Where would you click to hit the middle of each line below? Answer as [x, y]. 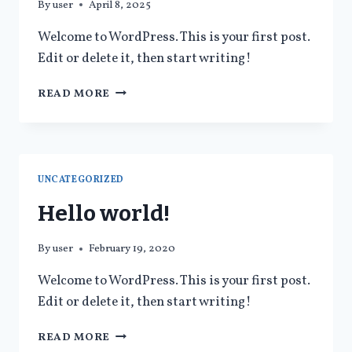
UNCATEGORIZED [81, 180]
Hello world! [104, 213]
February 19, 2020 [132, 249]
